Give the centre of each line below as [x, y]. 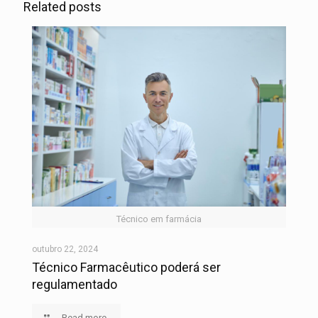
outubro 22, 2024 [65, 249]
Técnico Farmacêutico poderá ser [126, 267]
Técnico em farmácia [159, 219]
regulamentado [75, 284]
